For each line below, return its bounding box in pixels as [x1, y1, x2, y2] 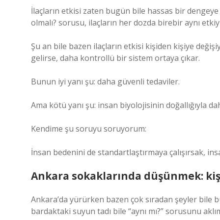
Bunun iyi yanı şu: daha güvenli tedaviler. [31, 76, 180, 87]
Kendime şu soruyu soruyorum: [31, 123, 146, 134]
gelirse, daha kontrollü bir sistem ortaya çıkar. [31, 53, 200, 63]
